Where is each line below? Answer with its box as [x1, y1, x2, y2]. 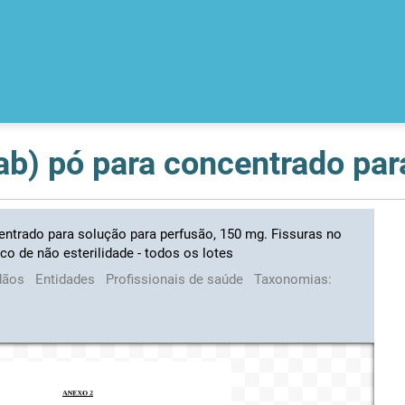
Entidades [35, 270, 99, 287]
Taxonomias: [254, 270, 333, 287]
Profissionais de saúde [106, 270, 248, 287]
